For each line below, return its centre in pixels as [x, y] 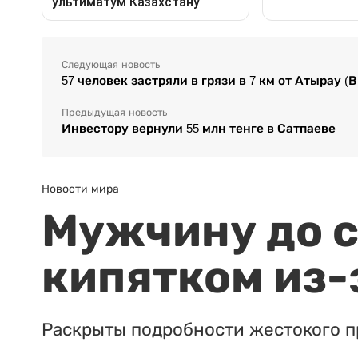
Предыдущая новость [114, 112]
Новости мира [80, 188]
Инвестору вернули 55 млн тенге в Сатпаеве [199, 128]
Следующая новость [111, 64]
